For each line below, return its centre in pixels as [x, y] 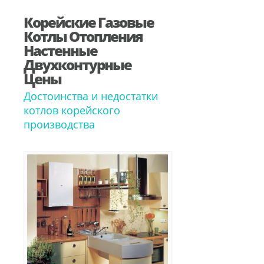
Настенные [60, 50]
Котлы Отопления [83, 36]
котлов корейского [72, 110]
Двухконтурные [77, 65]
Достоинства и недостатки [91, 96]
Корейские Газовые [89, 22]
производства [59, 124]
